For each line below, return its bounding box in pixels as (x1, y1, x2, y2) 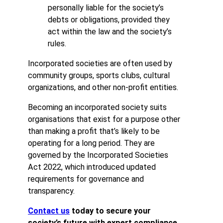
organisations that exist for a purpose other (28, 114, 180, 124)
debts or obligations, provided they (48, 14, 170, 24)
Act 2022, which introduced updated (28, 162, 156, 172)
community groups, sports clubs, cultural (28, 70, 170, 80)
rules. (48, 38, 66, 48)
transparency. (28, 186, 75, 196)
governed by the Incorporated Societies (28, 150, 168, 160)
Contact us (28, 206, 70, 216)
